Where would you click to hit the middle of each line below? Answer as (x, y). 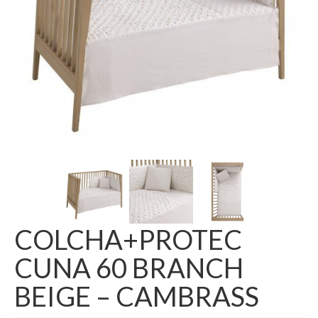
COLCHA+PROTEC (128, 239)
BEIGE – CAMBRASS (137, 296)
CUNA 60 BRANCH (129, 268)
